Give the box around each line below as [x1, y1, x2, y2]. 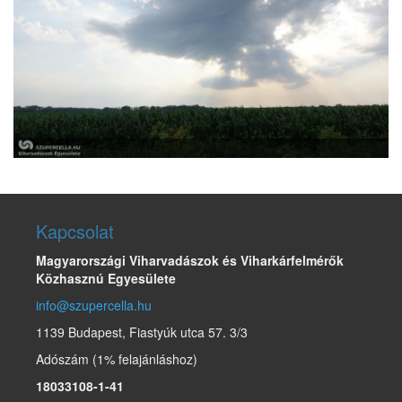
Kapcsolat [36, 218, 114, 245]
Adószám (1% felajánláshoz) [36, 350, 197, 369]
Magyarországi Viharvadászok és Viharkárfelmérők [36, 251, 344, 270]
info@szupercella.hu [36, 296, 152, 315]
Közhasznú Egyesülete [36, 269, 176, 288]
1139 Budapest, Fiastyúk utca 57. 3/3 [36, 323, 248, 342]
